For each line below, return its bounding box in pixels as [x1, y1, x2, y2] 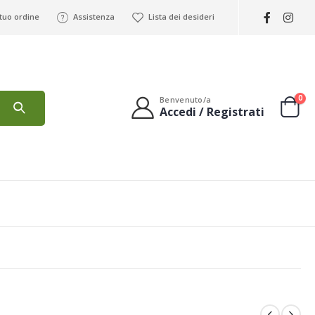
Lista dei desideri [148, 11, 214, 22]
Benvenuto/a [160, 94, 212, 105]
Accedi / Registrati [160, 103, 264, 120]
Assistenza [72, 11, 115, 22]
